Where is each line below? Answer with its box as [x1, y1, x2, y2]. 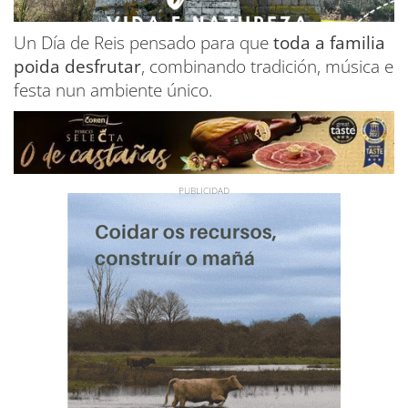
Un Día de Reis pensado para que [14, 30, 273, 55]
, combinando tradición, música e [141, 54, 393, 78]
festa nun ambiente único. [14, 77, 213, 102]
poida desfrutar [14, 54, 141, 78]
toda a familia [273, 30, 385, 55]
